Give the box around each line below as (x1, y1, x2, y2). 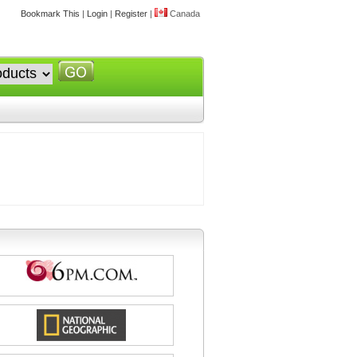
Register (115, 9, 147, 18)
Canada (167, 9, 200, 18)
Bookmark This (21, 9, 80, 18)
